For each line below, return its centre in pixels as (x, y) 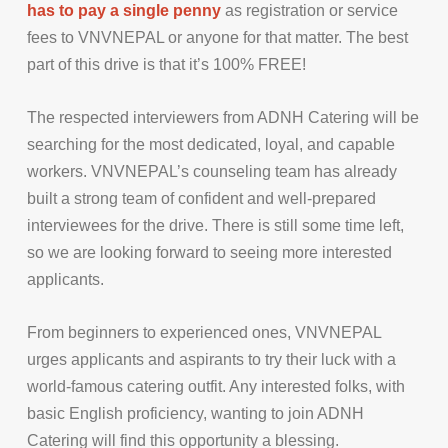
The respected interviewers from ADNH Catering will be (223, 117)
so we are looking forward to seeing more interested (209, 252)
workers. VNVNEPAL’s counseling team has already (212, 171)
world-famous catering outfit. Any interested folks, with (216, 386)
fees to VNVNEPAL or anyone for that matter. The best (217, 37)
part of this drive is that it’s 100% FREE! (166, 64)
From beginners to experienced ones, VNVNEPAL (204, 332)
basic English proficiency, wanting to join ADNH (195, 413)
